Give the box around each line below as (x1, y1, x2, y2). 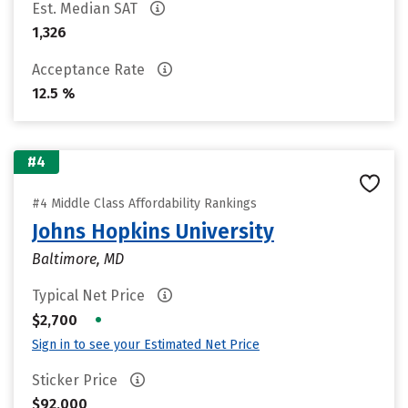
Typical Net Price (32, 287, 148, 304)
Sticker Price (32, 372, 121, 389)
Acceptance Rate (32, 61, 148, 78)
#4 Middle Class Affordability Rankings (32, 196, 257, 211)
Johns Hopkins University (32, 219, 274, 244)
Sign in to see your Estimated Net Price (32, 337, 260, 352)
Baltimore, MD (32, 250, 124, 268)
